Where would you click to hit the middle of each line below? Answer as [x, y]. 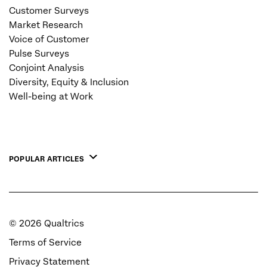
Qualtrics [63, 223]
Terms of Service [45, 242]
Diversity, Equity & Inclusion [69, 82]
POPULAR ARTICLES [46, 159]
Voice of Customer [49, 39]
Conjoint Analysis [46, 68]
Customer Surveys [49, 10]
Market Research [46, 25]
